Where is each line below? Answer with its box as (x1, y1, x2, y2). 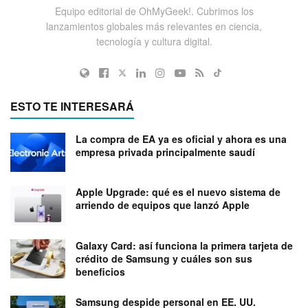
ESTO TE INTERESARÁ (10, 98, 134, 115)
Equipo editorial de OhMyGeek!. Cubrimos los (54, 4, 254, 19)
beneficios (76, 264, 125, 278)
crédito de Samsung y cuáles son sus (76, 251, 252, 265)
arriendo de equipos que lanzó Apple (76, 198, 250, 212)
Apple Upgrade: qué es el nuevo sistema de (76, 185, 280, 199)
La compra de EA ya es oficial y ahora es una (76, 132, 287, 146)
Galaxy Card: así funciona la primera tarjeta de (76, 238, 293, 252)
